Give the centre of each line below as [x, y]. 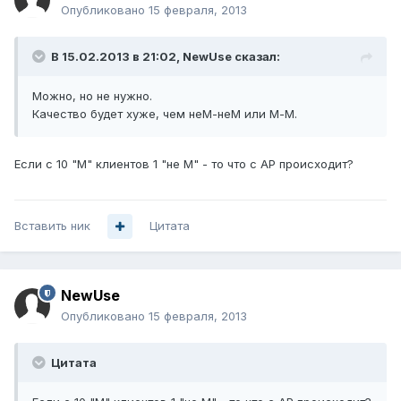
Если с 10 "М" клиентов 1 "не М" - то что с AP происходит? [184, 164]
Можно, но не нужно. [92, 96]
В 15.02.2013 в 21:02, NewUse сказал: [166, 57]
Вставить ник [52, 226]
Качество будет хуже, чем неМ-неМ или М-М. [165, 114]
